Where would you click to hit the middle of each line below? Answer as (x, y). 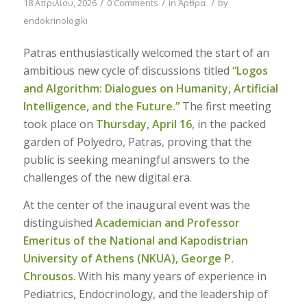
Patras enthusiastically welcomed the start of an (146, 53)
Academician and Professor (167, 222)
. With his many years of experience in (170, 276)
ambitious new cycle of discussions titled (127, 71)
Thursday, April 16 (144, 124)
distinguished (59, 222)
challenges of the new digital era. (107, 178)
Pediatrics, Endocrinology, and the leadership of (145, 294)
